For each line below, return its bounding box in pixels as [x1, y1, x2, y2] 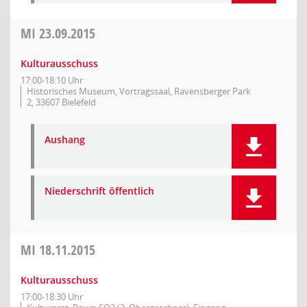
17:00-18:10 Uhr [21, 74, 83, 86]
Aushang [45, 133, 85, 146]
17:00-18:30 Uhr [21, 291, 83, 303]
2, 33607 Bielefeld [27, 96, 96, 108]
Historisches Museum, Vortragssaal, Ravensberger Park [27, 85, 251, 97]
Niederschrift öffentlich [45, 184, 154, 197]
